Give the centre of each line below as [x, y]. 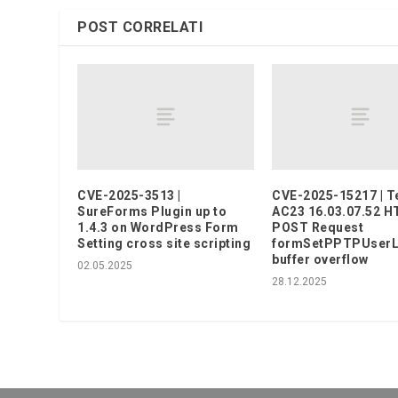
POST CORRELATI [140, 27]
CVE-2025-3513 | [129, 195]
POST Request [318, 227]
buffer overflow [320, 259]
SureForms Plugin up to [152, 211]
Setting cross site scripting [164, 243]
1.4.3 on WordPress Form [158, 227]
